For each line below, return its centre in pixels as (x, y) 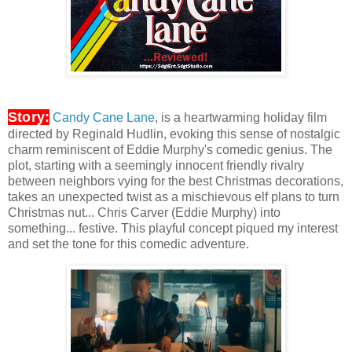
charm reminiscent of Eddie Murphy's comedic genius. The (170, 150)
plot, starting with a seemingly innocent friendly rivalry (156, 166)
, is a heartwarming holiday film (241, 118)
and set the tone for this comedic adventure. (128, 244)
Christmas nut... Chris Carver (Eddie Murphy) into (144, 213)
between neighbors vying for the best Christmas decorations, (176, 181)
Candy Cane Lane (104, 118)
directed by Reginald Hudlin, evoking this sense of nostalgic (174, 134)
